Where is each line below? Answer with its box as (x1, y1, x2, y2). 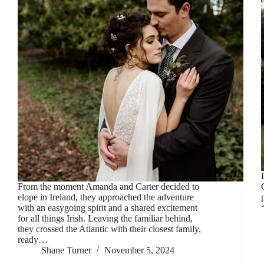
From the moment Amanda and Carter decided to (18, 181, 199, 192)
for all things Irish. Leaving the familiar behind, (18, 213, 193, 223)
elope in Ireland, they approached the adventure (18, 192, 194, 202)
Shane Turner (41, 245, 91, 255)
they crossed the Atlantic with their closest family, (18, 223, 201, 234)
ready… (18, 234, 48, 245)
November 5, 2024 (104, 245, 174, 255)
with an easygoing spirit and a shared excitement (18, 202, 197, 213)
